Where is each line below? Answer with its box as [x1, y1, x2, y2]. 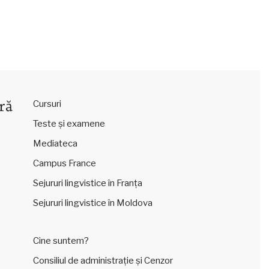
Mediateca [32, 138, 77, 149]
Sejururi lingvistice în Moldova [32, 198, 153, 208]
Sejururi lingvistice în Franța [32, 178, 142, 189]
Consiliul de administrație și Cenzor [32, 255, 173, 266]
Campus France [32, 158, 96, 169]
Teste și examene [32, 118, 105, 129]
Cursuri [32, 98, 61, 109]
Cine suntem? [32, 235, 89, 246]
